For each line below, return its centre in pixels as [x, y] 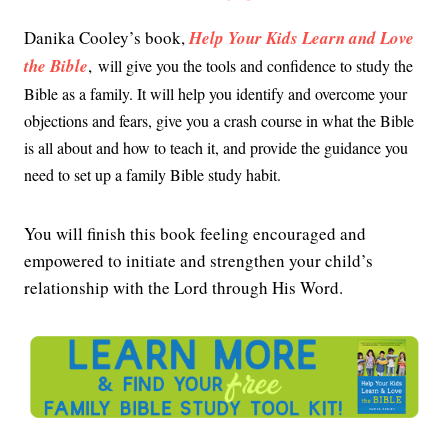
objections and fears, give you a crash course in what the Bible [219, 121]
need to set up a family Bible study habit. [152, 175]
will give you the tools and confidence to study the [255, 66]
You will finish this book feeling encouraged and [195, 234]
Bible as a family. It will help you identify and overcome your [215, 94]
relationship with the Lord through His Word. [183, 288]
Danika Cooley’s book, [106, 38]
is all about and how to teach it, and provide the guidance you [216, 148]
